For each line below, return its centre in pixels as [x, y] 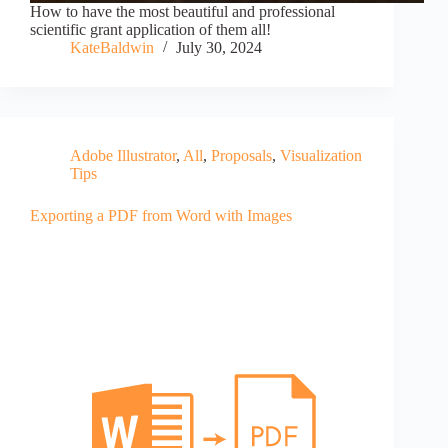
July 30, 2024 [219, 48]
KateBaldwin [112, 48]
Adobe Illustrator [123, 156]
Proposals [241, 156]
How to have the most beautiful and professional [182, 12]
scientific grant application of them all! [150, 30]
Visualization [321, 156]
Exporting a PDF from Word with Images [161, 216]
